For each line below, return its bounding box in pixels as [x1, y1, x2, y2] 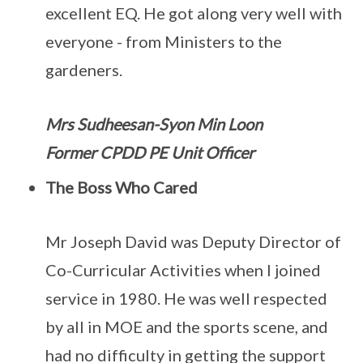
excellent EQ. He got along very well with [45, 3, 342, 23]
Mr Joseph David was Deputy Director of [45, 232, 341, 251]
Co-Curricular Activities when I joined [45, 260, 321, 280]
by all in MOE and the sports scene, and [45, 317, 328, 336]
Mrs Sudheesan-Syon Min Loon [45, 114, 263, 134]
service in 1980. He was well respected [45, 288, 327, 308]
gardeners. [45, 60, 122, 79]
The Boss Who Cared [45, 177, 198, 197]
